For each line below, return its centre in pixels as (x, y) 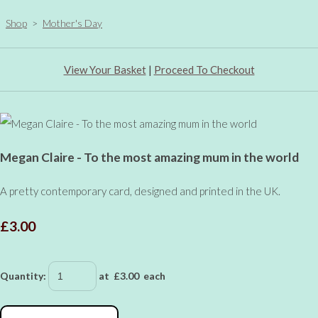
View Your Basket (105, 69)
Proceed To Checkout (204, 69)
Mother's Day (72, 23)
